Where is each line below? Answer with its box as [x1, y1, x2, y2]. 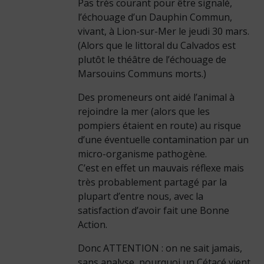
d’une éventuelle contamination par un [77, 133, 249, 146]
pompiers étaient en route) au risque [77, 119, 241, 132]
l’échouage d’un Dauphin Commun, [77, 11, 232, 24]
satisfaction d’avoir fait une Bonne [77, 204, 229, 217]
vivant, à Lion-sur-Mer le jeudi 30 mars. [77, 25, 249, 38]
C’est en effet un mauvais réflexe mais [77, 161, 244, 174]
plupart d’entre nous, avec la [77, 190, 203, 203]
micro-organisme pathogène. [77, 147, 207, 160]
